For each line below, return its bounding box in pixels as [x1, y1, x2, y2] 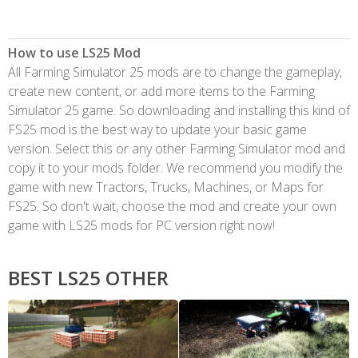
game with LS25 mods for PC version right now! [8, 216, 275, 234]
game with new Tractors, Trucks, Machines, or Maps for [8, 177, 324, 196]
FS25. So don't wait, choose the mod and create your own [8, 197, 336, 215]
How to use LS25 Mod [8, 43, 141, 62]
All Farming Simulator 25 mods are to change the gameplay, [8, 62, 342, 81]
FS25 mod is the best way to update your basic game [8, 120, 307, 138]
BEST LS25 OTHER [8, 264, 169, 291]
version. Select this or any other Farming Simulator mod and [8, 139, 345, 157]
